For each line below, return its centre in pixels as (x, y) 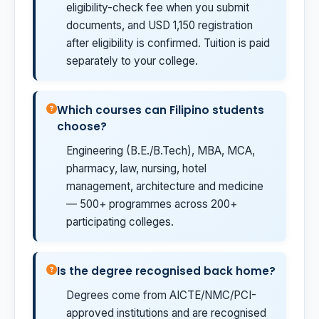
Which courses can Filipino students (161, 110)
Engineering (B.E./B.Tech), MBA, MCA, (161, 151)
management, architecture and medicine (165, 186)
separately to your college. (132, 61)
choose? (82, 126)
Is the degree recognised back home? (166, 271)
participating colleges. (120, 222)
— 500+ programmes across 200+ (152, 204)
